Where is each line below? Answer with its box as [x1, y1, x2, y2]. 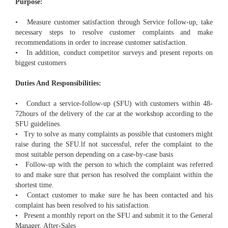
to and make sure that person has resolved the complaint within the [15, 171, 213, 179]
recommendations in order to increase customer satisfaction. [15, 39, 187, 47]
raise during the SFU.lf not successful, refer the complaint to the [15, 140, 213, 149]
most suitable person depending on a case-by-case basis [15, 151, 173, 159]
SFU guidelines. [15, 120, 62, 128]
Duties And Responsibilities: [15, 79, 101, 88]
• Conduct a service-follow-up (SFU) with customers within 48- [15, 100, 213, 108]
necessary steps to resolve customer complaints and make [15, 28, 213, 37]
